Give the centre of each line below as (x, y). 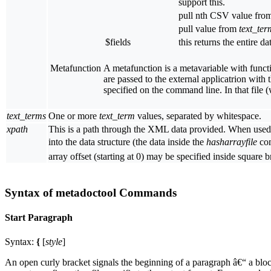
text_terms (26, 116)
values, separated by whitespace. (198, 116)
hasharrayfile (232, 142)
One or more (74, 116)
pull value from (209, 29)
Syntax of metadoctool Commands (91, 193)
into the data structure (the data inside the (127, 142)
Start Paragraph (39, 218)
